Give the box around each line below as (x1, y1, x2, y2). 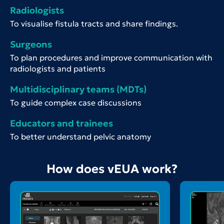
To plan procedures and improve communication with (10, 52, 212, 63)
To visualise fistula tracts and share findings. (10, 18, 178, 29)
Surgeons (10, 38, 52, 50)
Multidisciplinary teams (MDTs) (10, 83, 146, 95)
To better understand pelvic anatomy (10, 131, 151, 142)
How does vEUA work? (46, 161, 177, 177)
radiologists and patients (10, 63, 105, 74)
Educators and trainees (10, 117, 113, 129)
